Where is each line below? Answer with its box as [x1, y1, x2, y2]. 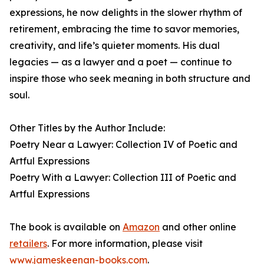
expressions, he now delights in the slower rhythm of [9, 6, 242, 19]
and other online [160, 221, 236, 233]
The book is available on [9, 221, 123, 233]
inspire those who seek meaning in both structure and [9, 72, 250, 85]
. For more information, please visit [47, 237, 203, 250]
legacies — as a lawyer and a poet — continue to [9, 56, 232, 68]
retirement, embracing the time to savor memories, [9, 23, 239, 35]
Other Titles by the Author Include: [9, 122, 165, 134]
